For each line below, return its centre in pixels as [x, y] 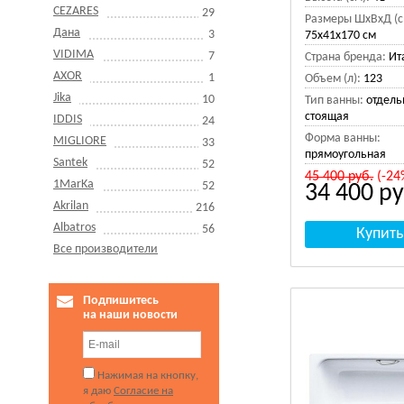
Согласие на [143, 391]
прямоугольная [346, 155]
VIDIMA [73, 55]
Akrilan [71, 206]
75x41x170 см [341, 36]
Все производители [106, 249]
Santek [70, 163]
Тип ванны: [335, 101]
